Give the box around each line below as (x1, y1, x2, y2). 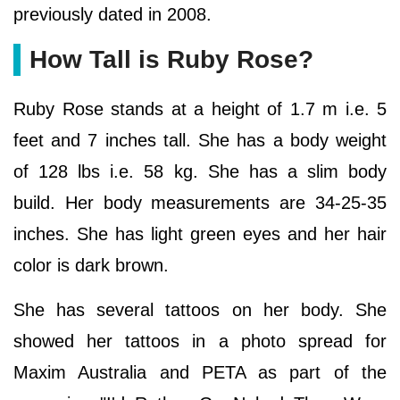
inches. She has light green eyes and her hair (13, 224, 387, 245)
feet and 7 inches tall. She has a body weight (13, 130, 387, 151)
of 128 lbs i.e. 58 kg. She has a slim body (13, 162, 387, 182)
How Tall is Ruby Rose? (29, 46, 313, 74)
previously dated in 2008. (13, 4, 217, 25)
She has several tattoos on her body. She (13, 300, 387, 321)
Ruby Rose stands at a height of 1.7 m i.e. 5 (13, 99, 387, 120)
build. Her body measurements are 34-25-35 (13, 193, 387, 213)
